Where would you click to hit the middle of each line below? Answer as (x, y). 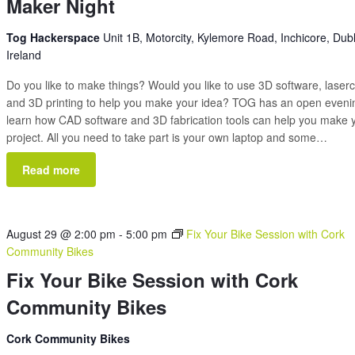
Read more (52, 170)
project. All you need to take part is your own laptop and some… (167, 137)
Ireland (24, 55)
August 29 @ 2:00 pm (61, 234)
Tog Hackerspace (55, 37)
